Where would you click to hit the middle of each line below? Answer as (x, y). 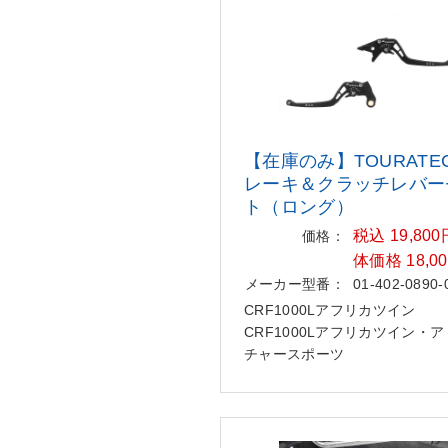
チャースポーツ (294, 353)
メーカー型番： (294, 283)
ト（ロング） (299, 206)
